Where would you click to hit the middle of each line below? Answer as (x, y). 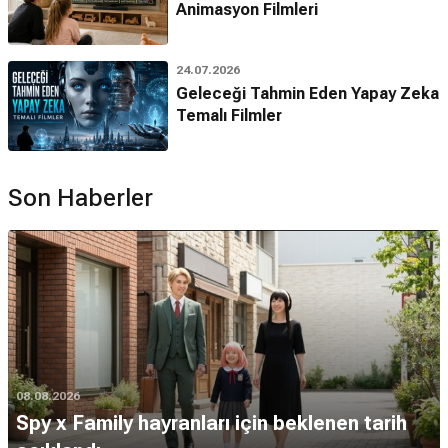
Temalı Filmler (229, 115)
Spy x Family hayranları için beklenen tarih (211, 422)
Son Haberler (80, 197)
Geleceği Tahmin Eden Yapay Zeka (307, 93)
